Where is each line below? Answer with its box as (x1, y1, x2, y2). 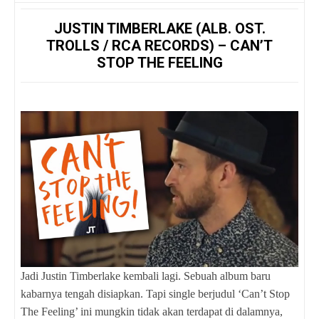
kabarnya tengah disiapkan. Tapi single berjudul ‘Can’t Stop (21, 287, 290, 300)
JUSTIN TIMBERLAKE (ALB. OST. (53, 19, 266, 37)
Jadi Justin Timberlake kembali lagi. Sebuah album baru (21, 269, 271, 282)
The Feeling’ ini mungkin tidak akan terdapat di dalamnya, (21, 305, 283, 318)
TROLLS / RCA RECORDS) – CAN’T (46, 36, 273, 54)
